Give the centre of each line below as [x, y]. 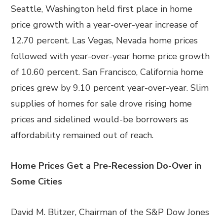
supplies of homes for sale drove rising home [102, 104]
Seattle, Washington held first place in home [102, 9]
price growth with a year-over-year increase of [105, 25]
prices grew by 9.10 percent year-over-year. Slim [110, 88]
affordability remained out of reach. [82, 135]
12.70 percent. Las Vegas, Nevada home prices [105, 40]
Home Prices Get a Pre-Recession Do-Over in [106, 166]
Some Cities [37, 182]
